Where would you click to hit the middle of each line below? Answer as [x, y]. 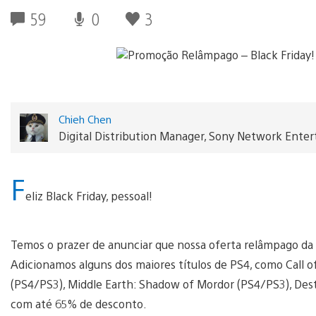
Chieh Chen [85, 119]
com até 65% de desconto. [79, 303]
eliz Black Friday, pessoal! [89, 195]
